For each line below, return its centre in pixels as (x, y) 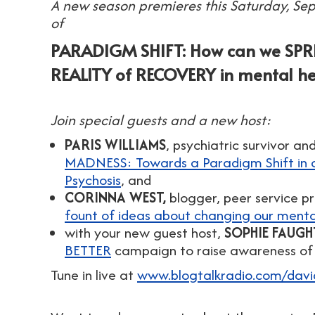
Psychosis (93, 180)
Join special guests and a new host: (161, 120)
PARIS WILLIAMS (115, 144)
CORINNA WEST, (117, 197)
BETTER (88, 250)
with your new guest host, (144, 232)
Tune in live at (94, 275)
